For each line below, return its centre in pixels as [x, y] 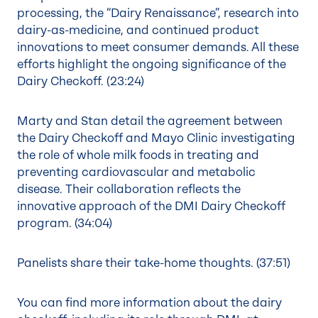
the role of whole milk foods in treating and [138, 155]
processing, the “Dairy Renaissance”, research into [158, 13]
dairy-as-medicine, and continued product [138, 30]
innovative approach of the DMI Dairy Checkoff [151, 206]
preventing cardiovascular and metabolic [136, 172]
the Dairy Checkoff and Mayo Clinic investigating [156, 138]
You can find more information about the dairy [149, 303]
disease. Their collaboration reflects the [129, 189]
